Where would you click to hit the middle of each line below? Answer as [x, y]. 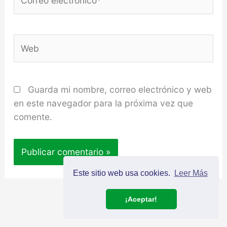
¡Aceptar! [141, 199]
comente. [33, 117]
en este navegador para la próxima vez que [103, 103]
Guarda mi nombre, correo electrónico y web [120, 90]
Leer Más [191, 173]
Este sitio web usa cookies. [123, 173]
